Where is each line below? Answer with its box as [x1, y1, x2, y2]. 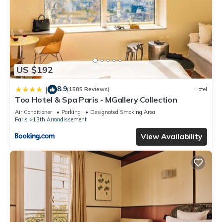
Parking [61, 108, 81, 115]
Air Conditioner [15, 108, 52, 115]
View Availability [141, 131, 202, 141]
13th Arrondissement [33, 115, 87, 123]
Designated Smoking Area [90, 108, 155, 115]
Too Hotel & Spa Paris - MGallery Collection [15, 94, 177, 105]
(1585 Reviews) [67, 86, 110, 93]
